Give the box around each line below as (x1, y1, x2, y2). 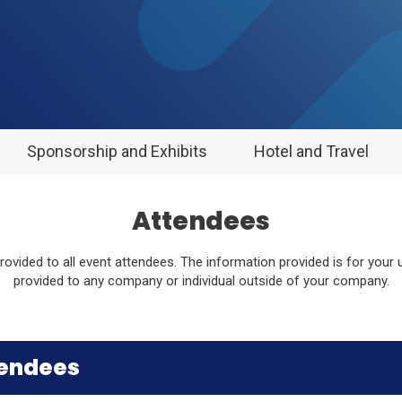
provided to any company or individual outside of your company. (13, 272, 389, 289)
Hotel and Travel (253, 141, 369, 161)
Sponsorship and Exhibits (27, 141, 208, 161)
